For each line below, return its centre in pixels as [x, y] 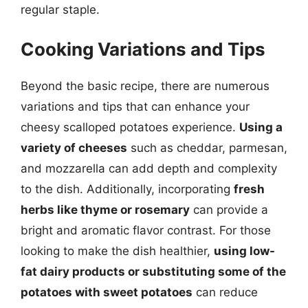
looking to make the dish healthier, [117, 251]
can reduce [225, 292]
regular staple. [60, 9]
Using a [261, 127]
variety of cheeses [74, 148]
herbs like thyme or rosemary [105, 210]
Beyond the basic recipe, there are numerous [145, 86]
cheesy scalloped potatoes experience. [130, 127]
